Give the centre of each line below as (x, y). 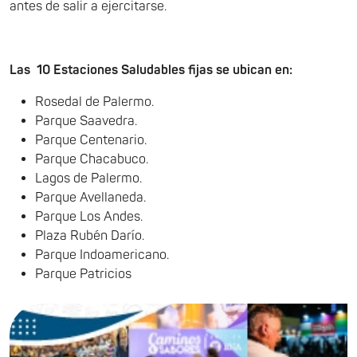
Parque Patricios (83, 274)
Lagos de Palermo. (88, 178)
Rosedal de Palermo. (94, 102)
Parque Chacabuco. (92, 159)
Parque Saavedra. (86, 121)
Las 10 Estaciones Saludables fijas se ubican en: (151, 70)
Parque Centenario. (91, 140)
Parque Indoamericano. (102, 255)
